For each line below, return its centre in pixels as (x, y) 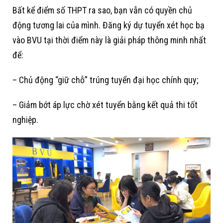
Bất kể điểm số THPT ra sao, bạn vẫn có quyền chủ (102, 10)
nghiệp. (25, 120)
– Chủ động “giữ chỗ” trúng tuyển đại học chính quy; (106, 80)
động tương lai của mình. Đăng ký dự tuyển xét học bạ (109, 25)
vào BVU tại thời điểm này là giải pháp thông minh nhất (109, 40)
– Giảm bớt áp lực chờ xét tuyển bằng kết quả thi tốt (105, 105)
